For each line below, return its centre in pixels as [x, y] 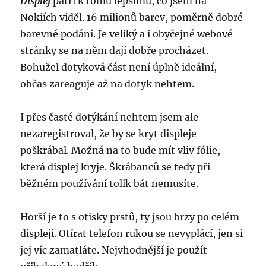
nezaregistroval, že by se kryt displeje [109, 134]
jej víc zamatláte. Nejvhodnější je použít [114, 250]
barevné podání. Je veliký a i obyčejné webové [127, 34]
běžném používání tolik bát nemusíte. [110, 184]
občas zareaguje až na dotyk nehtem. [107, 84]
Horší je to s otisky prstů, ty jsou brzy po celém [130, 217]
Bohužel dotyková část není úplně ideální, [119, 67]
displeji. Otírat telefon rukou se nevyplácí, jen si [132, 234]
